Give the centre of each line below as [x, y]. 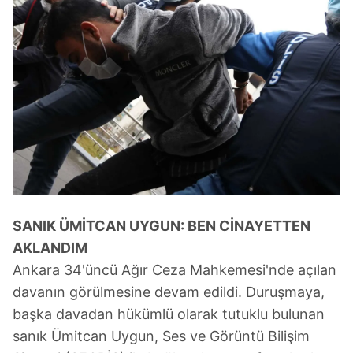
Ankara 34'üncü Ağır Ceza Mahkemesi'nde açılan [175, 270]
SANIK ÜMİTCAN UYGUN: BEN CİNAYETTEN [162, 226]
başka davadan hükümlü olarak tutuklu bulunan [169, 314]
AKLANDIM [50, 248]
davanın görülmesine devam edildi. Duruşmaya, [169, 292]
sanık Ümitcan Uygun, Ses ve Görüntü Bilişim [161, 336]
